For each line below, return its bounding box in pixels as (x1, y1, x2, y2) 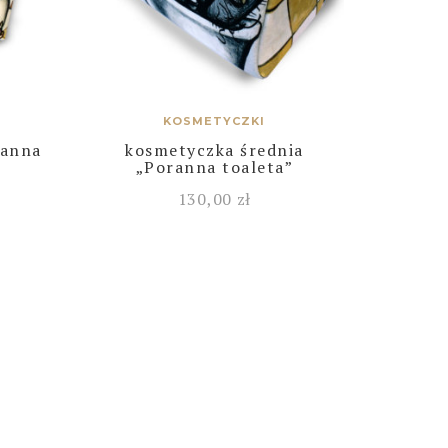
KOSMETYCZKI (163, 113, 266, 128)
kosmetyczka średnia (125, 138, 304, 161)
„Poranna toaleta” (135, 155, 294, 178)
